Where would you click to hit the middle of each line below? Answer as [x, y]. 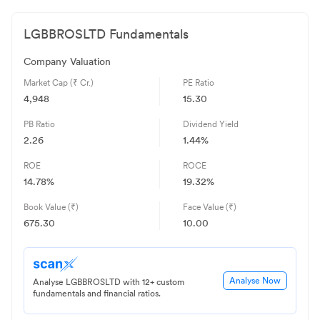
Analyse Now [255, 281]
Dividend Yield [211, 125]
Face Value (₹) [210, 207]
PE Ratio [199, 83]
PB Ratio [39, 125]
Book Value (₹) [51, 207]
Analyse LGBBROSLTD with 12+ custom [109, 282]
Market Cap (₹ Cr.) [59, 83]
